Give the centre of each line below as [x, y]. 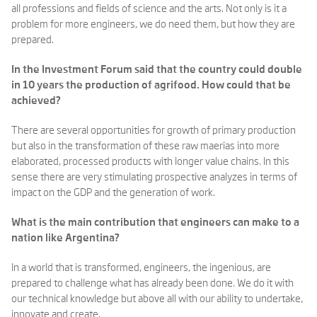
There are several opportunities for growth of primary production [154, 131]
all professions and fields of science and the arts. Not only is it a [149, 9]
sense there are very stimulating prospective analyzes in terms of [154, 177]
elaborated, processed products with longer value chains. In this [150, 162]
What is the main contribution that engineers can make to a [155, 223]
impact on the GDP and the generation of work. [113, 193]
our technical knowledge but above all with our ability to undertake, [157, 299]
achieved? [36, 101]
